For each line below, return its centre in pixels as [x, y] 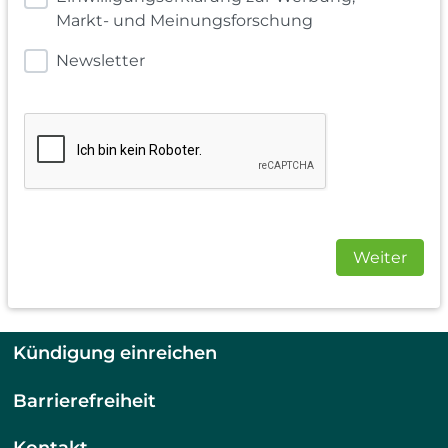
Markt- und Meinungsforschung [184, 21]
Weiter [380, 258]
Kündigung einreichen [115, 353]
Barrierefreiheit [85, 400]
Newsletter [100, 61]
